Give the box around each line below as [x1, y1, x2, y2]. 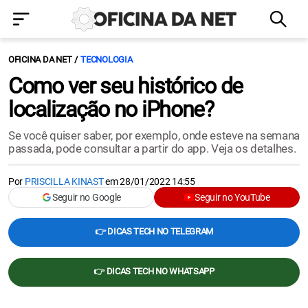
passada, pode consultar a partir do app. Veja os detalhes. [8, 142, 296, 155]
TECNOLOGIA [80, 54, 133, 65]
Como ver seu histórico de [8, 73, 243, 99]
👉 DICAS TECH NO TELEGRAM [94, 226, 214, 236]
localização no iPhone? [8, 96, 214, 122]
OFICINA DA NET [8, 54, 72, 65]
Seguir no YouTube [195, 192, 270, 203]
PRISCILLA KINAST [24, 176, 104, 187]
